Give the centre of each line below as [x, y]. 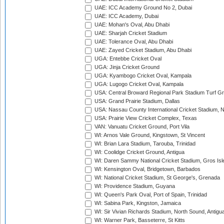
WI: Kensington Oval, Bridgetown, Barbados [147, 169]
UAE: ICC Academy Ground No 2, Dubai [142, 8]
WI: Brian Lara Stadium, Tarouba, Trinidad [144, 144]
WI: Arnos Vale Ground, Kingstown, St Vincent [149, 135]
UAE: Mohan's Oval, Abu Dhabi [131, 25]
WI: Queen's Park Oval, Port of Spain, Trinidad [150, 195]
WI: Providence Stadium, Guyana [134, 186]
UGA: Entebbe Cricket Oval [127, 59]
